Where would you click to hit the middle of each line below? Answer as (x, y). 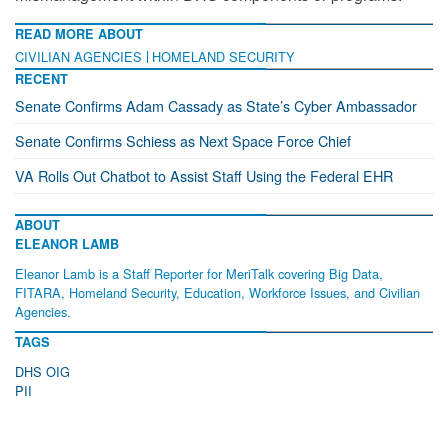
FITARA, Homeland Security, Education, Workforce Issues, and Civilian (217, 292)
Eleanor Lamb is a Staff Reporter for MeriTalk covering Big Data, (199, 273)
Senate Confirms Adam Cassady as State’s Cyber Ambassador (216, 105)
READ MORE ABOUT (79, 33)
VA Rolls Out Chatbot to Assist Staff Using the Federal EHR (204, 175)
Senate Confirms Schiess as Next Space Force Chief (183, 140)
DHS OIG (42, 371)
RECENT (41, 78)
